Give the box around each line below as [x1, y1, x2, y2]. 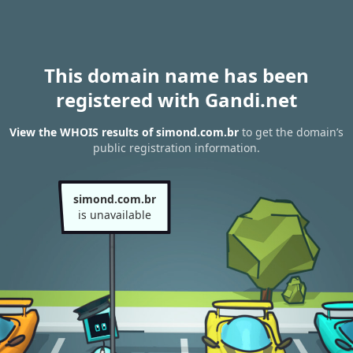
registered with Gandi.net [56, 87, 297, 113]
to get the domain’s [239, 124, 344, 140]
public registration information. [93, 140, 260, 156]
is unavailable [77, 207, 151, 222]
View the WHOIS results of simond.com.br [9, 124, 239, 140]
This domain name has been [44, 62, 309, 88]
